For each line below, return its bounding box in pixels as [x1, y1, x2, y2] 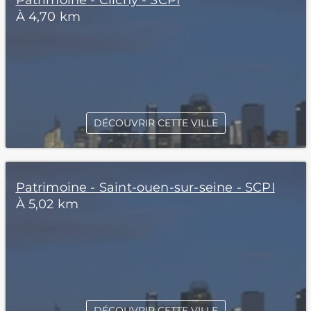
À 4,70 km [15, 9, 81, 24]
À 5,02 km [15, 196, 79, 212]
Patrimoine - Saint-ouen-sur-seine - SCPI [15, 180, 275, 195]
